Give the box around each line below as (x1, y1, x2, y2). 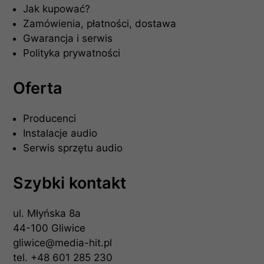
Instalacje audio (23, 127, 98, 140)
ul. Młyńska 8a (13, 207, 81, 220)
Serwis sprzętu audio (23, 142, 123, 154)
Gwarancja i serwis (23, 32, 113, 45)
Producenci (23, 113, 77, 125)
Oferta (13, 78, 63, 98)
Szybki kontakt (13, 173, 127, 193)
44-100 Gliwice (13, 222, 86, 235)
